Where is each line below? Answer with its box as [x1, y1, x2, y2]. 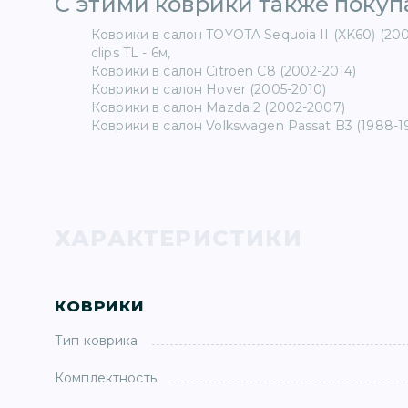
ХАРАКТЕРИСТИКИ [55, 225, 302, 251]
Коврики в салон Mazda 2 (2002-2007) [91, 99, 345, 116]
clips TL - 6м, [91, 45, 170, 61]
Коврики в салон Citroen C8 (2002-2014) [91, 63, 357, 79]
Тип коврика [55, 332, 138, 349]
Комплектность [55, 370, 157, 386]
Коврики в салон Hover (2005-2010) [91, 81, 327, 97]
